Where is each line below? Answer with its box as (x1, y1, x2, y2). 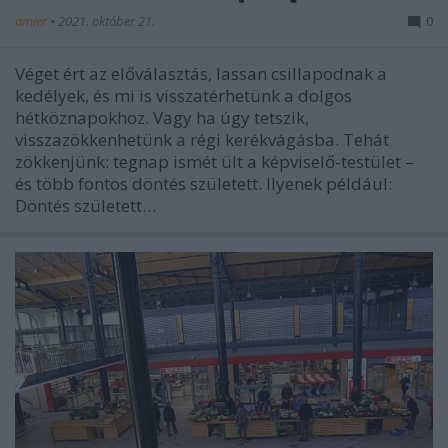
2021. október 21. (58, 11, 155, 30)
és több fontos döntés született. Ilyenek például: (15, 171, 392, 195)
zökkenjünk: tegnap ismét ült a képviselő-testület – (15, 149, 414, 173)
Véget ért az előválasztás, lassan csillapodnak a (15, 61, 387, 85)
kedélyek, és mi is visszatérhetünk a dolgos (15, 83, 352, 107)
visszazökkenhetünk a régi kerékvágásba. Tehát (15, 127, 389, 151)
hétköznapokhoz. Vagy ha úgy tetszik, (15, 105, 309, 129)
